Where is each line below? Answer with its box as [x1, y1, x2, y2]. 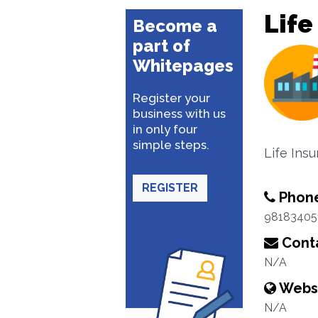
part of [133, 35, 190, 56]
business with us [133, 106, 226, 121]
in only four [133, 122, 197, 136]
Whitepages [133, 55, 234, 76]
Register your [133, 91, 210, 105]
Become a [133, 16, 217, 36]
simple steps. [133, 138, 209, 152]
